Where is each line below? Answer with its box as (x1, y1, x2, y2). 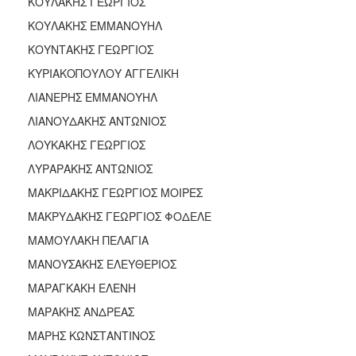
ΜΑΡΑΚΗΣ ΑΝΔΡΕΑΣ (28, 303, 134, 319)
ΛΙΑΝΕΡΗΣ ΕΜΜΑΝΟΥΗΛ (28, 88, 157, 105)
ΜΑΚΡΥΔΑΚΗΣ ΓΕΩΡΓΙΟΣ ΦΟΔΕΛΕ (28, 207, 211, 224)
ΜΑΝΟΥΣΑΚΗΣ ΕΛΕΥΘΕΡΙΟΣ (28, 255, 176, 272)
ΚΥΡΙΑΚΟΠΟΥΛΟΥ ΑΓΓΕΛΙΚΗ (28, 64, 179, 81)
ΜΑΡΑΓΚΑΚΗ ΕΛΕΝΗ (28, 279, 136, 296)
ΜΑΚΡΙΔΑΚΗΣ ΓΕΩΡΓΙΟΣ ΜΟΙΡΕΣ (28, 184, 203, 200)
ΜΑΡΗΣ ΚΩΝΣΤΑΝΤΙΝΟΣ (28, 327, 155, 343)
